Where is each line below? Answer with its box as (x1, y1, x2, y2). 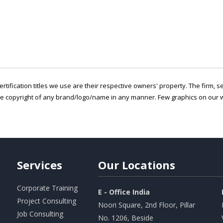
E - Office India (98, 187, 150, 197)
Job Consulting (16, 209, 63, 219)
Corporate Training (16, 183, 78, 193)
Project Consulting (16, 196, 76, 206)
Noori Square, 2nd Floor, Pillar (98, 200, 196, 210)
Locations (122, 157, 176, 172)
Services (16, 157, 62, 172)
